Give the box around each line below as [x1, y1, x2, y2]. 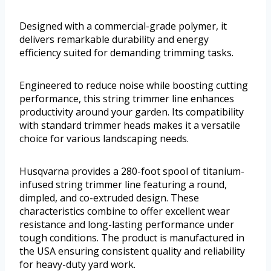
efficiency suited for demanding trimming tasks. [19, 45, 233, 59]
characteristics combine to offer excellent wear [19, 204, 230, 218]
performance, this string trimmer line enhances [19, 91, 234, 105]
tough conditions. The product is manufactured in [19, 230, 244, 244]
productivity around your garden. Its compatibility [19, 105, 244, 119]
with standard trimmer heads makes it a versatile [19, 118, 240, 132]
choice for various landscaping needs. [19, 131, 189, 145]
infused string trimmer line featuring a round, [19, 177, 227, 191]
